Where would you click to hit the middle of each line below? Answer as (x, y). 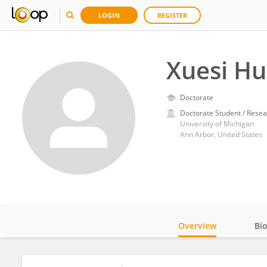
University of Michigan (217, 124)
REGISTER (172, 15)
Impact (210, 258)
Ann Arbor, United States (221, 134)
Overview (197, 226)
